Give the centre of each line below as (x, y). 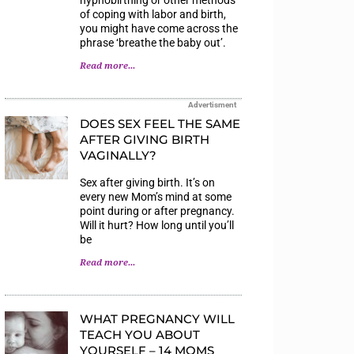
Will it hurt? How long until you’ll (157, 225)
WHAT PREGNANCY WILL (157, 318)
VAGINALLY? (118, 155)
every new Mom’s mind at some (156, 196)
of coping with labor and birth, (153, 14)
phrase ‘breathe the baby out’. (153, 42)
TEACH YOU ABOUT (140, 334)
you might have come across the (159, 28)
